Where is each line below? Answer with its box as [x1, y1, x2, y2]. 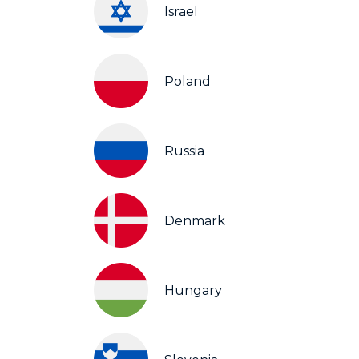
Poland [164, 73, 211, 89]
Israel [164, 3, 198, 19]
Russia [164, 143, 204, 159]
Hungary [164, 282, 222, 298]
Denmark [164, 212, 225, 228]
